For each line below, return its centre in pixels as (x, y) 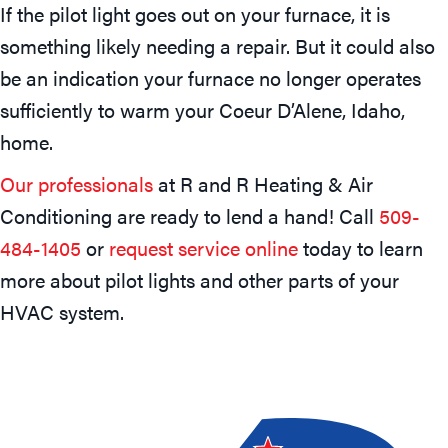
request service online (203, 247)
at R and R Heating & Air (263, 183)
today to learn (360, 247)
